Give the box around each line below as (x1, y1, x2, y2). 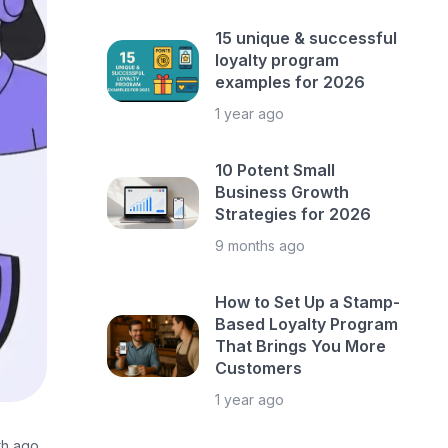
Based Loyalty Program (215, 314, 399, 334)
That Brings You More (215, 336, 387, 356)
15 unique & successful (215, 28, 398, 48)
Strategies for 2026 (215, 204, 372, 224)
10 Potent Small (215, 160, 336, 180)
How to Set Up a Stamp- (215, 292, 401, 312)
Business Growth (215, 182, 350, 202)
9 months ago (215, 237, 306, 254)
